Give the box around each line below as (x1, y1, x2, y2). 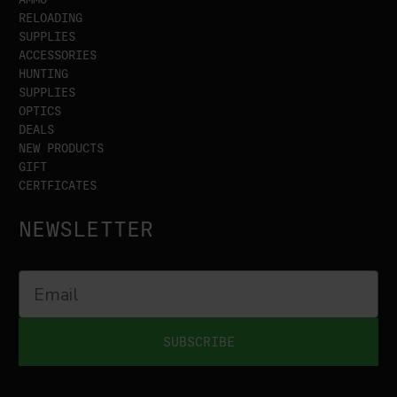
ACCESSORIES (19, 49, 97, 63)
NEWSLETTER (19, 217, 154, 243)
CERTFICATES (19, 179, 97, 193)
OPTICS (19, 105, 61, 119)
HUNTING (19, 67, 68, 82)
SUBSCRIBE (162, 334, 235, 349)
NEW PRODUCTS (19, 142, 104, 156)
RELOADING (19, 12, 82, 26)
